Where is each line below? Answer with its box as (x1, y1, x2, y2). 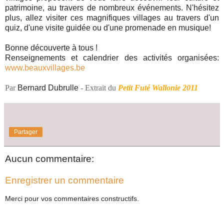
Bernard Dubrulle (17, 83, 78, 92)
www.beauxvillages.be (5, 63, 85, 72)
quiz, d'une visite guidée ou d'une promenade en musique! (5, 23, 211, 32)
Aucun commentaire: (5, 153, 94, 164)
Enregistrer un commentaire (5, 175, 124, 186)
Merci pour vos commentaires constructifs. (5, 194, 139, 202)
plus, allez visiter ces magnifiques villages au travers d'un (5, 13, 219, 22)
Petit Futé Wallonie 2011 (118, 83, 198, 92)
